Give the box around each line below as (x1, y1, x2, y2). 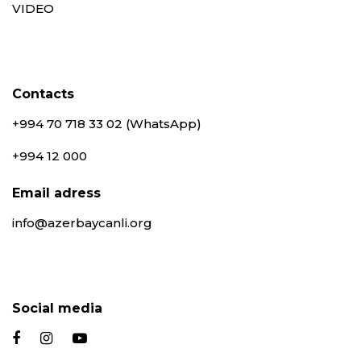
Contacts (12, 85, 74, 102)
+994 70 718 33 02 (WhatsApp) (12, 115, 201, 131)
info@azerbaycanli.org (12, 214, 152, 230)
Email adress (12, 185, 101, 201)
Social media (12, 300, 102, 316)
